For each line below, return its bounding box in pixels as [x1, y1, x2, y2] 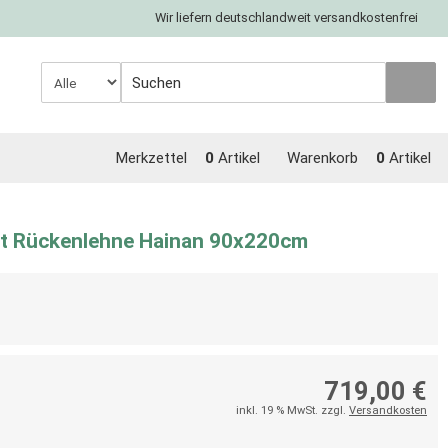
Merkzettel [115, 149, 187, 167]
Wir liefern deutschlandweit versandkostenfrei [155, 10, 418, 25]
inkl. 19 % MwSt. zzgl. [236, 404, 349, 417]
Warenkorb [287, 149, 358, 167]
